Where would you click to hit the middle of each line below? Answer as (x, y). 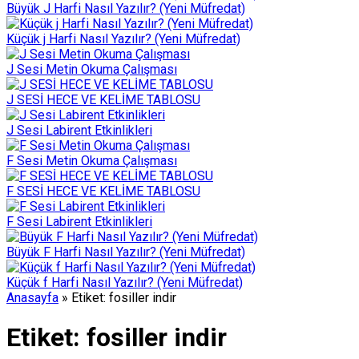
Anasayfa (32, 298)
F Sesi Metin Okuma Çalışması (92, 161)
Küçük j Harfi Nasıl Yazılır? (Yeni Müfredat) (123, 39)
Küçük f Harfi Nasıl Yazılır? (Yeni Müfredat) (125, 282)
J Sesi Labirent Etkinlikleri (79, 130)
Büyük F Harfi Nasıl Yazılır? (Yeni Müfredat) (126, 252)
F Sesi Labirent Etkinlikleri (79, 222)
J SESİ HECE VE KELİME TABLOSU (103, 100)
